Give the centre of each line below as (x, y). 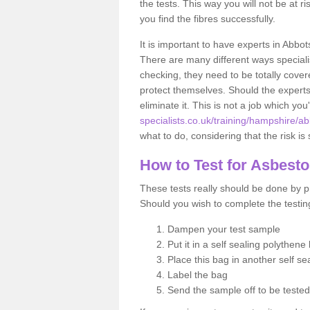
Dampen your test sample (224, 229)
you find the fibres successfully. (208, 18)
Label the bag (198, 274)
